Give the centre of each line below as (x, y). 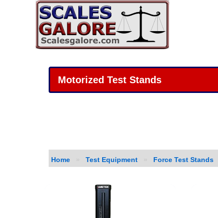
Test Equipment (112, 160)
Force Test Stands (183, 160)
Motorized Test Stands (110, 80)
